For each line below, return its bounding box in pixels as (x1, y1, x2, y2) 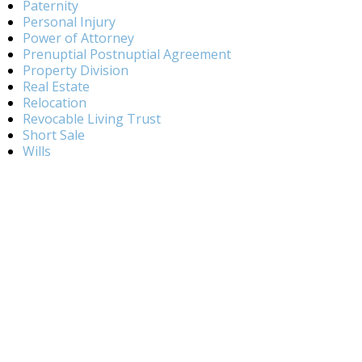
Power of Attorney (23, 29, 134, 47)
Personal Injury (23, 13, 116, 31)
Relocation (23, 94, 86, 112)
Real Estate (23, 78, 90, 95)
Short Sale (23, 126, 85, 144)
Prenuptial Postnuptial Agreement (23, 45, 231, 63)
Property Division (23, 61, 128, 79)
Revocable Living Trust (23, 110, 161, 128)
